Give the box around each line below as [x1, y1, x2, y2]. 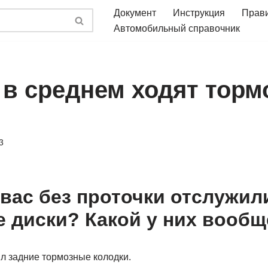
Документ [114, 8, 156, 18]
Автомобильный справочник [114, 23, 240, 33]
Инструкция [173, 8, 225, 18]
